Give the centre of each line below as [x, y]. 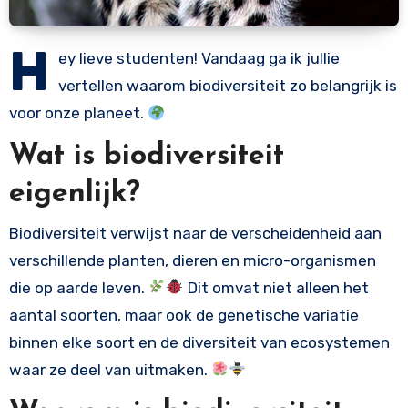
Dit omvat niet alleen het [276, 287]
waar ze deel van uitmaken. [110, 369]
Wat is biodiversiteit [146, 157]
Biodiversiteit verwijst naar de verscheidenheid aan [195, 233]
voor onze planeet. [78, 113]
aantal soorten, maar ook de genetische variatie [184, 315]
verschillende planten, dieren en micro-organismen [192, 260]
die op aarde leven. [78, 287]
